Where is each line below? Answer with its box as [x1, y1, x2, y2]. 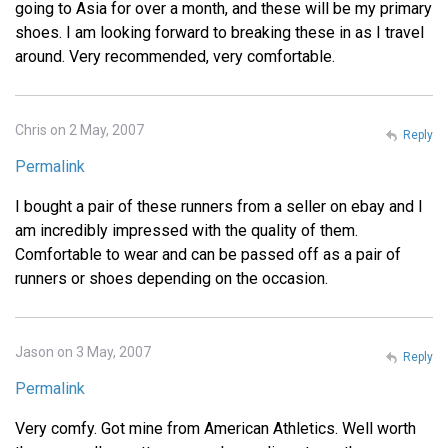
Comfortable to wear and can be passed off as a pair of [15, 245, 401, 265]
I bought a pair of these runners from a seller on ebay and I [15, 197, 423, 217]
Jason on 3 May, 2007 [15, 344, 151, 361]
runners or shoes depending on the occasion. [15, 269, 328, 289]
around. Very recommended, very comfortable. [15, 47, 335, 67]
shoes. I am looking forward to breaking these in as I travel [15, 23, 424, 43]
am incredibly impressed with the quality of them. [15, 221, 358, 241]
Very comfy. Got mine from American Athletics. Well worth [15, 419, 416, 439]
